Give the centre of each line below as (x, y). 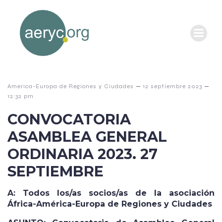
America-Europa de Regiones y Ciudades (71, 86)
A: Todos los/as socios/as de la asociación (111, 193)
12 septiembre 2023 (172, 86)
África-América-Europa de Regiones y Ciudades (110, 204)
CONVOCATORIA (69, 119)
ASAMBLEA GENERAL (87, 137)
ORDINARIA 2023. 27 (83, 154)
